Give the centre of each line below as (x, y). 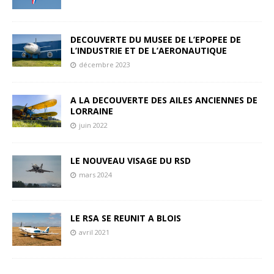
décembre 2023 (105, 65)
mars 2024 (95, 175)
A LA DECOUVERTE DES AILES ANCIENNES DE (164, 100)
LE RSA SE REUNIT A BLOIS (126, 218)
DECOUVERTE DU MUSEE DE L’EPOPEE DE (156, 40)
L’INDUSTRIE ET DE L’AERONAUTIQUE (149, 51)
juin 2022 (93, 125)
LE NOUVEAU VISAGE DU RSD (131, 161)
